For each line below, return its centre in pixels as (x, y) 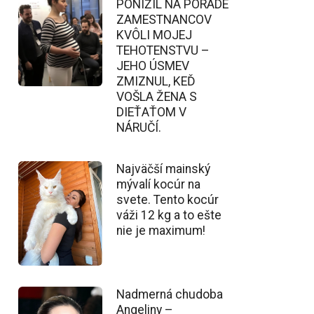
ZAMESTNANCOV (164, 19)
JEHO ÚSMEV (153, 66)
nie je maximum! (161, 230)
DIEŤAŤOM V (151, 112)
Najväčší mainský (163, 169)
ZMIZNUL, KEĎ (156, 81)
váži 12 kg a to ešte (169, 215)
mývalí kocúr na (158, 184)
